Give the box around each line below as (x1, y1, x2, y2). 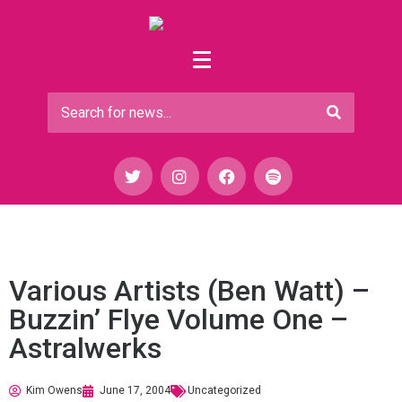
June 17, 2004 (100, 384, 170, 398)
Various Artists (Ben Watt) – (9, 274, 370, 309)
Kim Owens (26, 384, 83, 398)
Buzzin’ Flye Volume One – (9, 302, 348, 337)
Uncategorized (188, 384, 261, 398)
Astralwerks (9, 331, 162, 366)
